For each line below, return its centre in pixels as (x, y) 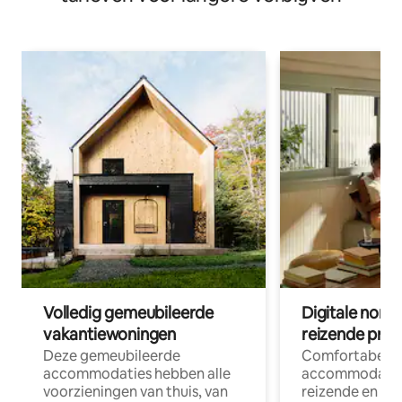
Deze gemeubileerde (112, 355)
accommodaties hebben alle (137, 373)
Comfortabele (349, 355)
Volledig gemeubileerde (129, 312)
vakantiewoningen (110, 334)
